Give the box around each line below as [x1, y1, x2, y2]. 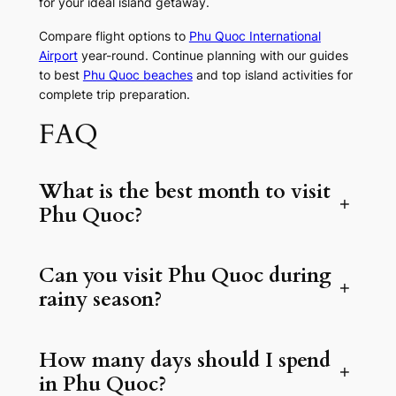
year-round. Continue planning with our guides [77, 48, 348, 64]
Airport [38, 48, 78, 64]
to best [38, 67, 83, 83]
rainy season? [38, 286, 162, 314]
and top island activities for [192, 67, 353, 83]
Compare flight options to [38, 28, 189, 44]
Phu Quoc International [188, 28, 321, 44]
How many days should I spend [38, 346, 331, 374]
